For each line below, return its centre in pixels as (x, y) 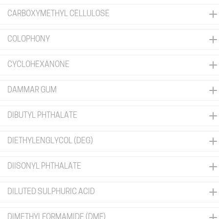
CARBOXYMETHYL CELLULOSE (58, 14)
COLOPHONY (29, 40)
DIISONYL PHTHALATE (44, 167)
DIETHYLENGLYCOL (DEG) (50, 141)
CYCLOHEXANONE (38, 65)
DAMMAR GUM (32, 90)
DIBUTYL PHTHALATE (42, 116)
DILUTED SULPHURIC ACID (51, 192)
